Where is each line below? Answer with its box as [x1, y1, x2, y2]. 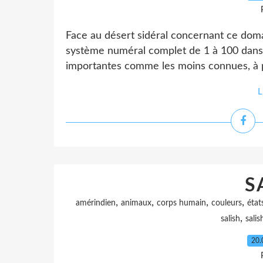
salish [220, 215, 240, 223]
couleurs [211, 199, 242, 207]
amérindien [76, 199, 116, 207]
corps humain [157, 199, 206, 207]
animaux [121, 199, 151, 207]
